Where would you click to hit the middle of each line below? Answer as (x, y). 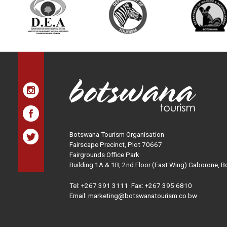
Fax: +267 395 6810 (161, 185)
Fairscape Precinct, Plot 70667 (116, 144)
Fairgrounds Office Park (104, 154)
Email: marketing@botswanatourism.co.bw (133, 195)
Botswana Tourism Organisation (117, 134)
